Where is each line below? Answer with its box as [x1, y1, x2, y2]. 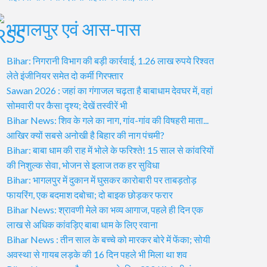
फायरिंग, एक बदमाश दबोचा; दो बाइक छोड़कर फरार [7, 188, 173, 200]
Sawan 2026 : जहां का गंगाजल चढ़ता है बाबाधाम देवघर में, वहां [7, 84, 213, 96]
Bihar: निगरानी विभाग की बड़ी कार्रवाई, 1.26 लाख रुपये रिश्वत [7, 54, 214, 66]
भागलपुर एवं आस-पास [7, 17, 141, 39]
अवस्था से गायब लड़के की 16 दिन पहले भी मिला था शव [7, 248, 187, 260]
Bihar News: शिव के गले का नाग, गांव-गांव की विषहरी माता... [7, 114, 209, 126]
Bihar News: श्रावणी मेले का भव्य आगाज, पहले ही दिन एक [7, 203, 203, 215]
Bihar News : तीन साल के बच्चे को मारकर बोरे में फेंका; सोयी [7, 233, 210, 245]
